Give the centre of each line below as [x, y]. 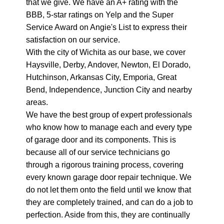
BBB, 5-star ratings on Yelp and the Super [100, 14]
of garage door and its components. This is [101, 139]
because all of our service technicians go [98, 152]
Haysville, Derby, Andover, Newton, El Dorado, [108, 64]
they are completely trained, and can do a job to [109, 202]
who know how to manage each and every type [109, 127]
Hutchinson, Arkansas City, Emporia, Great [101, 77]
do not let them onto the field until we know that [108, 189]
